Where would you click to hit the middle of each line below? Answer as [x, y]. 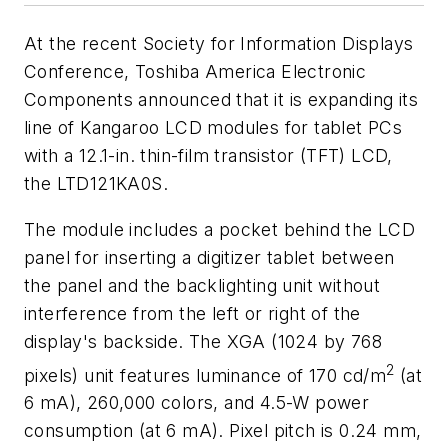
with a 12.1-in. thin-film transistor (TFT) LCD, [208, 155]
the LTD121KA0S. [96, 183]
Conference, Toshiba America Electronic [195, 71]
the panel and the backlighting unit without [202, 285]
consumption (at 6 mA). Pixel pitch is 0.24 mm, [223, 431]
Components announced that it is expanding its [221, 99]
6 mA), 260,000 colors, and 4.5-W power [197, 403]
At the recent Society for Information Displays [219, 43]
